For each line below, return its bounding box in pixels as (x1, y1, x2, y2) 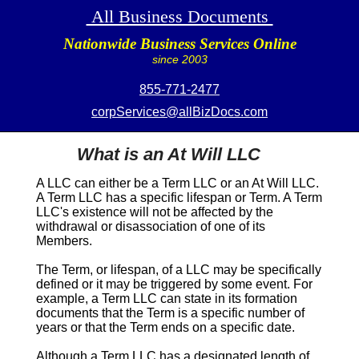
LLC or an (189, 176, 252, 191)
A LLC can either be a (35, 176, 162, 191)
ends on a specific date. (157, 321, 295, 335)
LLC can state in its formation (129, 292, 297, 306)
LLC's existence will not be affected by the (35, 205, 273, 220)
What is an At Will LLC (77, 143, 261, 164)
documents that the (35, 306, 147, 321)
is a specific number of (174, 306, 305, 321)
